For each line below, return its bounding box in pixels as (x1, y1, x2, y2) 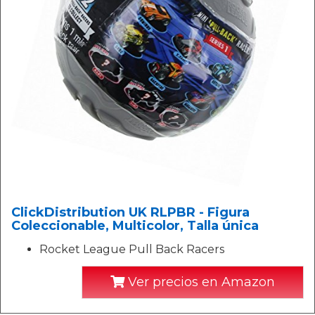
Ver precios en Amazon (124, 274, 275, 290)
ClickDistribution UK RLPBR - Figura (11, 204, 250, 220)
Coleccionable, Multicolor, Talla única (11, 217, 259, 233)
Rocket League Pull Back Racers (39, 242, 224, 256)
